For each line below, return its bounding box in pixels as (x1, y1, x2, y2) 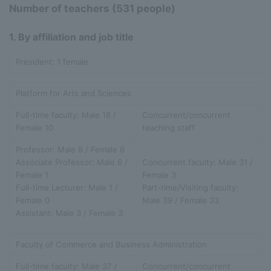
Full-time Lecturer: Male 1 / (16, 182, 118, 192)
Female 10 (16, 122, 53, 132)
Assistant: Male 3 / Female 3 (16, 207, 123, 218)
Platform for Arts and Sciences (16, 88, 131, 98)
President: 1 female (16, 56, 88, 67)
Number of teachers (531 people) (9, 2, 175, 15)
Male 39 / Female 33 (142, 195, 219, 205)
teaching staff (142, 122, 195, 132)
